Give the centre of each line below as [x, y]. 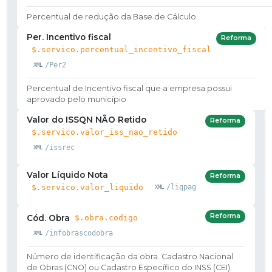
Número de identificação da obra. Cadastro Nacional [130, 256]
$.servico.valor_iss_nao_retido [104, 132]
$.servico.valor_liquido [87, 187]
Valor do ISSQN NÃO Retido [87, 119]
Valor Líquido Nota [67, 175]
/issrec [59, 147]
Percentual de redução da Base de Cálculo [111, 16]
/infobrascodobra [79, 233]
